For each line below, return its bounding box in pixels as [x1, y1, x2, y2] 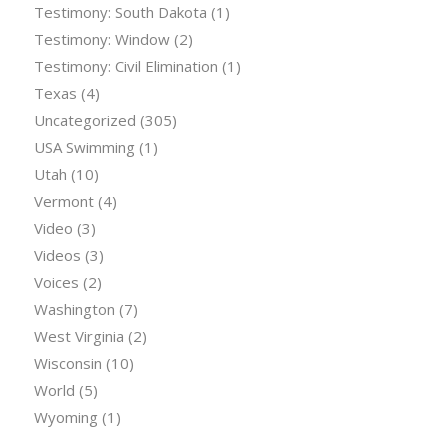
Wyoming [33, 406, 98, 427]
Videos [33, 244, 81, 265]
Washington [33, 298, 115, 319]
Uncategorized [33, 109, 136, 130]
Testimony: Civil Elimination [33, 55, 218, 76]
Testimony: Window [33, 28, 170, 49]
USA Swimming [33, 136, 135, 157]
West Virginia [33, 325, 124, 346]
